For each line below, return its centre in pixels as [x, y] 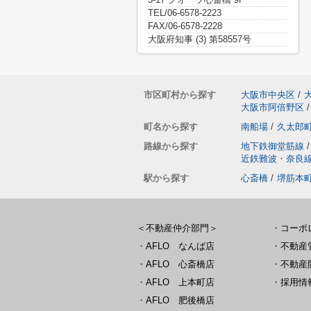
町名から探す [171, 127]
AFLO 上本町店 [180, 282]
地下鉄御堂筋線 [272, 146]
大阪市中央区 [268, 95]
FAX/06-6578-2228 [185, 26]
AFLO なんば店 [180, 246]
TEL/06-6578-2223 [185, 13]
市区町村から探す [180, 95]
